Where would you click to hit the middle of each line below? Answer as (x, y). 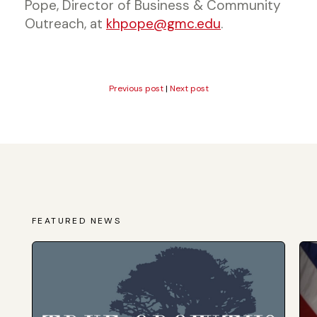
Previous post (136, 88)
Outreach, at (65, 23)
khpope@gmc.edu (163, 23)
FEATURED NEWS (77, 220)
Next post (189, 88)
